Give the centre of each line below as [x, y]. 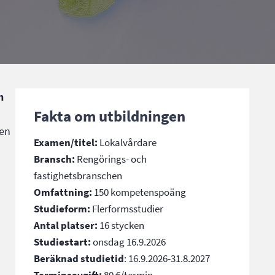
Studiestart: [63, 242]
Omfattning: [63, 192]
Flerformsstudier [128, 209]
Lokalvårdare [127, 142]
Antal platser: [66, 225]
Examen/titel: [66, 142]
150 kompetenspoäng [139, 192]
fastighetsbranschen [78, 176]
